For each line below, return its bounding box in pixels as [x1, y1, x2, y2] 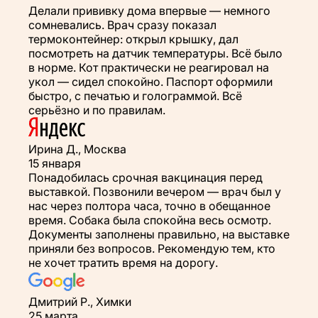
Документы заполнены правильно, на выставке [28, 226, 290, 241]
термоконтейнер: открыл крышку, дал [28, 31, 238, 46]
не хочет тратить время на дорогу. [28, 255, 218, 270]
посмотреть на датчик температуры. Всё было [28, 45, 283, 60]
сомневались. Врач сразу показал [28, 17, 216, 32]
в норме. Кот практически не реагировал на [28, 60, 269, 75]
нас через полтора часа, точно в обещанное [28, 198, 270, 213]
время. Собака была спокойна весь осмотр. [28, 212, 271, 227]
